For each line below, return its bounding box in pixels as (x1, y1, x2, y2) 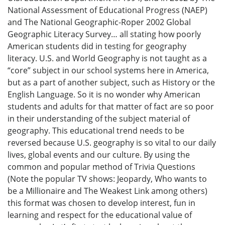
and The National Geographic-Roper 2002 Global (8, 16, 191, 28)
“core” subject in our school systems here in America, (8, 64, 209, 76)
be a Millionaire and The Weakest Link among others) (8, 185, 207, 196)
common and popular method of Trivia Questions (8, 161, 195, 172)
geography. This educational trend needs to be (8, 125, 184, 136)
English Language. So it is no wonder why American (8, 88, 200, 100)
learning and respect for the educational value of (8, 209, 192, 220)
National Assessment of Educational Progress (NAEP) (8, 4, 207, 16)
